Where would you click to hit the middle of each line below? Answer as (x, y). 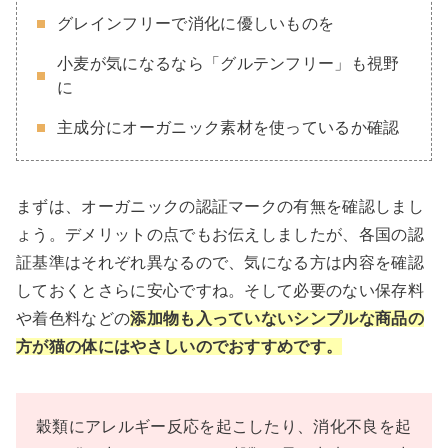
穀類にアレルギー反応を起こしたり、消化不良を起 (224, 426)
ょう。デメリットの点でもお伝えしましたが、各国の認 (220, 234)
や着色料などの (73, 318)
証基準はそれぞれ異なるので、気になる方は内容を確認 (220, 262)
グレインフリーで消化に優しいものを (196, 23)
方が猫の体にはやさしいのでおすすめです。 (179, 346)
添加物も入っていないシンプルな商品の (277, 318)
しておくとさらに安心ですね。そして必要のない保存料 (220, 290)
